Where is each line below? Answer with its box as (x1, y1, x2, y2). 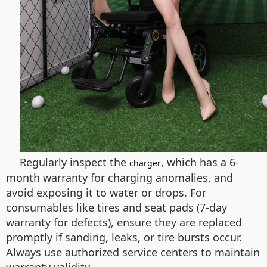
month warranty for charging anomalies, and (6, 170, 233, 185)
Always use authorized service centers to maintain (6, 245, 260, 259)
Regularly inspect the (20, 155, 129, 169)
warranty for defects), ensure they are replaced (6, 215, 242, 229)
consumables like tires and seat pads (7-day (6, 200, 227, 215)
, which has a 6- (161, 155, 239, 169)
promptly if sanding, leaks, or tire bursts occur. (6, 230, 242, 244)
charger (129, 157, 161, 169)
